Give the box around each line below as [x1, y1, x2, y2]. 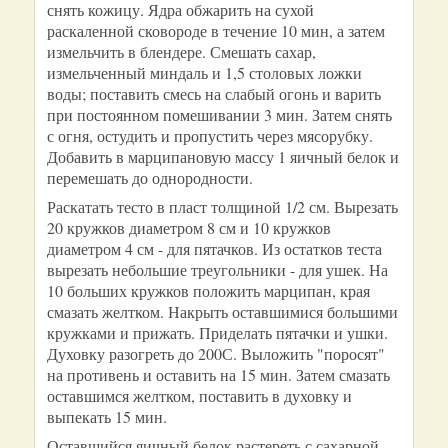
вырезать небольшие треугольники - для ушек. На [47, 259, 388, 280]
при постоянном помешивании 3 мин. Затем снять [47, 104, 392, 125]
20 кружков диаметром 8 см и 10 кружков [47, 217, 331, 238]
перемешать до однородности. [47, 167, 253, 188]
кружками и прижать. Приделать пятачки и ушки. [47, 322, 388, 343]
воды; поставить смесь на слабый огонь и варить [47, 83, 381, 104]
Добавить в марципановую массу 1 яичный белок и [47, 146, 399, 167]
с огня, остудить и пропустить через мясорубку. [47, 125, 373, 146]
